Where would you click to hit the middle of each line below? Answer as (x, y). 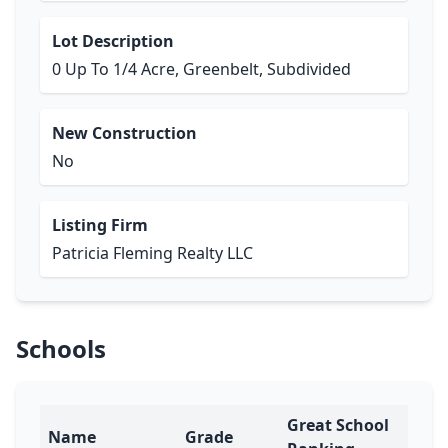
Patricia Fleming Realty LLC (152, 253)
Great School (338, 425)
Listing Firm (100, 225)
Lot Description (113, 41)
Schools (61, 348)
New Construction (124, 133)
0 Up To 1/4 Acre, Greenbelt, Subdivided (201, 69)
